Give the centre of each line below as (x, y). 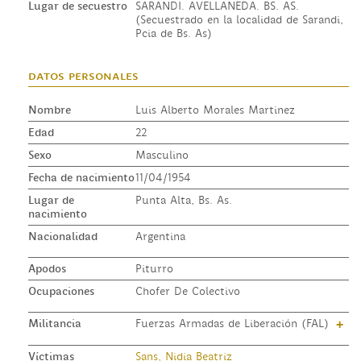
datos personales (83, 76)
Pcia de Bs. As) (173, 33)
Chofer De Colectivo (187, 291)
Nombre (50, 110)
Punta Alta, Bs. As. (183, 200)
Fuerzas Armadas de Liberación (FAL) (234, 324)
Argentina (160, 237)
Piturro (154, 269)
